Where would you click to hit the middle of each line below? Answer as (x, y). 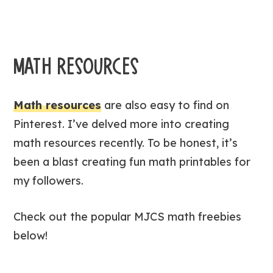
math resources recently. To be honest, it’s (126, 143)
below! (31, 235)
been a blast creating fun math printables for (132, 161)
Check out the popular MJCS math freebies (128, 216)
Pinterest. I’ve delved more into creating (122, 124)
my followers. (49, 180)
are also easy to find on (165, 105)
